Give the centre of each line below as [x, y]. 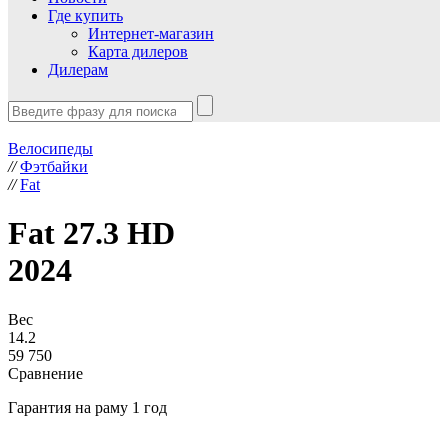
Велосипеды [50, 148]
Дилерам [78, 69]
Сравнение [45, 373]
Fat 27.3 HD [91, 233]
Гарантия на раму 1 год [87, 407]
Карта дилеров [138, 51]
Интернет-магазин [151, 33]
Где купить [85, 15]
